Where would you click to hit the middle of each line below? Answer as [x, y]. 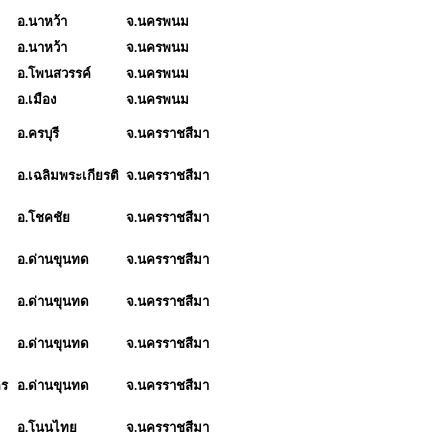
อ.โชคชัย [43, 217]
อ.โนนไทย [47, 427]
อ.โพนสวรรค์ [54, 73]
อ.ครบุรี [39, 133]
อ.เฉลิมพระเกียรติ [68, 175]
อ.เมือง [36, 99]
